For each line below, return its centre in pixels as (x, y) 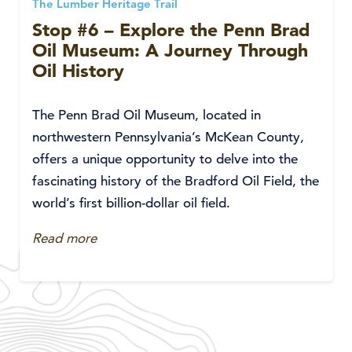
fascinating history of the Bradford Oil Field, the (176, 181)
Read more (64, 238)
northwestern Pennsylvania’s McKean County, (168, 137)
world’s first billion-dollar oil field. (131, 203)
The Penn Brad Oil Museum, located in (147, 115)
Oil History (78, 71)
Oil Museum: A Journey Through (170, 50)
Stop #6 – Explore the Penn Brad (171, 30)
